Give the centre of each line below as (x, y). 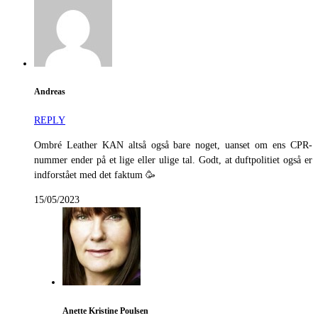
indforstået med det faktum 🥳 (95, 175)
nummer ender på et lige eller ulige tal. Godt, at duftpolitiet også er (173, 160)
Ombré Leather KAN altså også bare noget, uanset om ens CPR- (173, 146)
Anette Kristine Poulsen (105, 311)
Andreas (50, 92)
